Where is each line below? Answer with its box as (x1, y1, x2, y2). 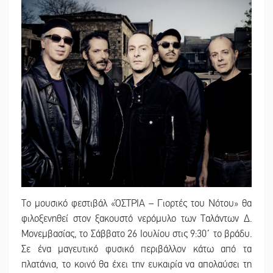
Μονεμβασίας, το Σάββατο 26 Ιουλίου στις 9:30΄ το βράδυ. (21, 227, 252, 240)
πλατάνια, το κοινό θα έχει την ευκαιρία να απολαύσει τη (21, 258, 252, 271)
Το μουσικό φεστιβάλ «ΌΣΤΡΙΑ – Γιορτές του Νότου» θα (21, 197, 252, 210)
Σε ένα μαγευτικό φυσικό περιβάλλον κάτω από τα (21, 243, 252, 255)
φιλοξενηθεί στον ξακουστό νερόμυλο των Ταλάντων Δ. (21, 212, 252, 225)
